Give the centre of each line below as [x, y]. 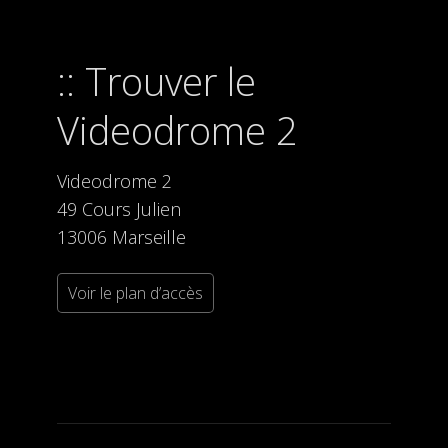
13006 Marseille [121, 236]
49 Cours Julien [118, 208]
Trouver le [170, 80]
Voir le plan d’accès [135, 292]
